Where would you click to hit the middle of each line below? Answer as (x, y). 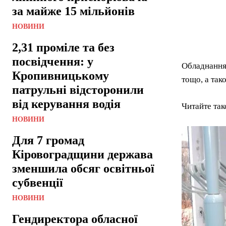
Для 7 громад (48, 140)
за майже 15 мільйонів (73, 11)
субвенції (38, 183)
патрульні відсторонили (78, 90)
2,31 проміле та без (63, 47)
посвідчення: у (53, 62)
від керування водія (66, 104)
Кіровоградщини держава (82, 154)
